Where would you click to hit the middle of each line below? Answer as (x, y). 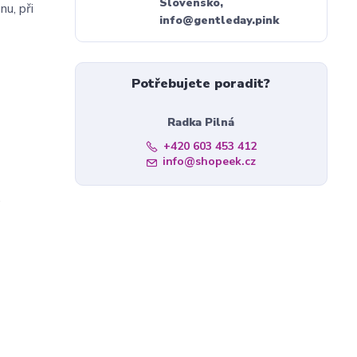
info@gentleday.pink (219, 20)
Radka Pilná (201, 122)
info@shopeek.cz (209, 161)
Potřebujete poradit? (201, 84)
